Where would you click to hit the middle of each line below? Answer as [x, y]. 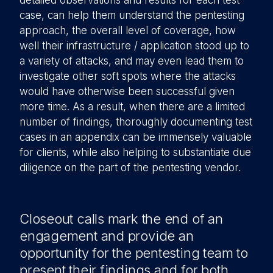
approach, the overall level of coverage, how [128, 30]
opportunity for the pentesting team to [134, 253]
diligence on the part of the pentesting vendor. [130, 168]
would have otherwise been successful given [127, 91]
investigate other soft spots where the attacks [128, 76]
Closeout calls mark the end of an [121, 219]
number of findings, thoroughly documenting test [136, 122]
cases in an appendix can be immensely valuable [136, 137]
